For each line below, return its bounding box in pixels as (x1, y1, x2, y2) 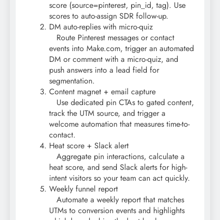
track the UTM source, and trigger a (49, 108, 165, 119)
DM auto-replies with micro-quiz (49, 21, 153, 33)
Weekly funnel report (49, 183, 118, 195)
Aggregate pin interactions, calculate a (49, 151, 185, 163)
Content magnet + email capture (49, 86, 156, 98)
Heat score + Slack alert (49, 140, 129, 152)
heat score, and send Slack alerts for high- (49, 162, 187, 173)
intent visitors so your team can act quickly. (49, 172, 190, 184)
